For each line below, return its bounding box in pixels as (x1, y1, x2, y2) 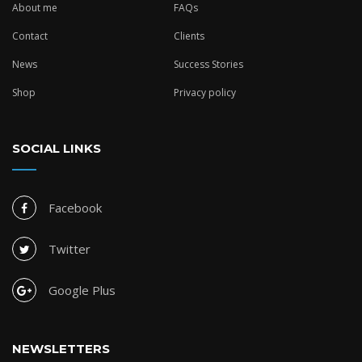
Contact (12, 29, 48, 43)
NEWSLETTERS (12, 341, 110, 356)
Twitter (48, 241, 90, 257)
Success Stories (174, 57, 243, 71)
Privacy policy (174, 86, 236, 99)
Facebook (48, 200, 102, 216)
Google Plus (48, 282, 116, 298)
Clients (174, 29, 204, 43)
